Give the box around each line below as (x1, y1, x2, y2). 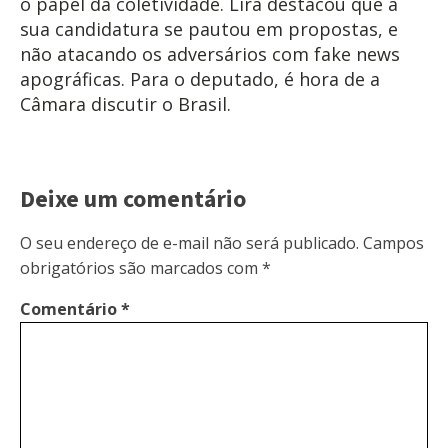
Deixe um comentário (20, 181, 246, 217)
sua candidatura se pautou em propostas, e (20, 16, 398, 41)
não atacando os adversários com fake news (20, 41, 400, 66)
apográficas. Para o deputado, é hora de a (20, 66, 380, 91)
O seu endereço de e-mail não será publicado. (20, 231, 359, 254)
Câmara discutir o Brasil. (20, 91, 231, 116)
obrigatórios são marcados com (20, 256, 262, 279)
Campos (363, 231, 424, 254)
